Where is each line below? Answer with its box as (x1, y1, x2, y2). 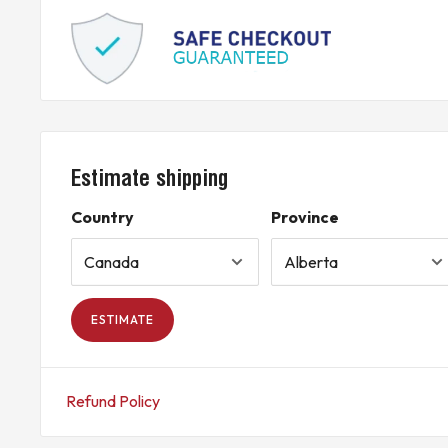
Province (271, 207, 339, 228)
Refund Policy (66, 391, 160, 412)
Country (71, 207, 134, 228)
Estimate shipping (71, 164, 228, 193)
